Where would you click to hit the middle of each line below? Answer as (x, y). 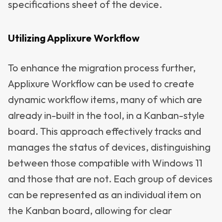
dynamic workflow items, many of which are (105, 99)
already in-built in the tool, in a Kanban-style (106, 115)
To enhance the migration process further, (102, 68)
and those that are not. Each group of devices (110, 179)
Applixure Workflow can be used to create (101, 83)
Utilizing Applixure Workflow (74, 38)
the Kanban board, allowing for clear (90, 210)
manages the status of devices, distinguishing (109, 147)
